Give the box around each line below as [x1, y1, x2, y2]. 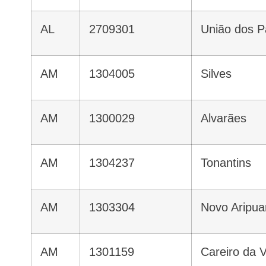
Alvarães [208, 112, 246, 125]
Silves [208, 67, 232, 81]
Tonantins [207, 156, 251, 170]
